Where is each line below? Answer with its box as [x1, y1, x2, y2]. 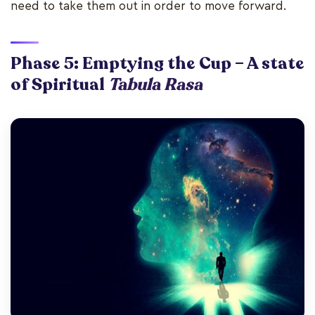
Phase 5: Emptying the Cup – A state [11, 51, 304, 75]
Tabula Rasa [108, 72, 202, 96]
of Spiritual [11, 72, 108, 96]
